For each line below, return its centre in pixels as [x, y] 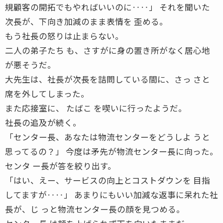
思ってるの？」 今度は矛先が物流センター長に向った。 [111, 151]
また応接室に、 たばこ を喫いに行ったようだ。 [96, 108]
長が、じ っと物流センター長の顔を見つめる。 [95, 209]
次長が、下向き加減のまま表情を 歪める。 [86, 21]
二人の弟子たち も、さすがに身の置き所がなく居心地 [108, 50]
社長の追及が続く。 [43, 122]
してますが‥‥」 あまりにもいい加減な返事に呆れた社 [111, 194]
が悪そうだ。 [30, 64]
